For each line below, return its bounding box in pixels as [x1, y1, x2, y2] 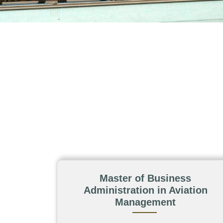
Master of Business [100, 173, 191, 184]
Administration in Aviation [83, 185, 208, 196]
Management [115, 197, 176, 208]
